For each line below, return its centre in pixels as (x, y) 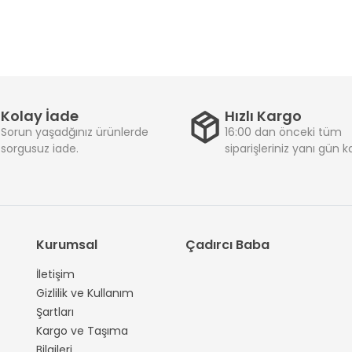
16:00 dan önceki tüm (283, 132)
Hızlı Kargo (263, 116)
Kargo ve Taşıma (82, 331)
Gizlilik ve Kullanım (85, 293)
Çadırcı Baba (227, 245)
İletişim (55, 274)
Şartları (55, 312)
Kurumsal (67, 245)
